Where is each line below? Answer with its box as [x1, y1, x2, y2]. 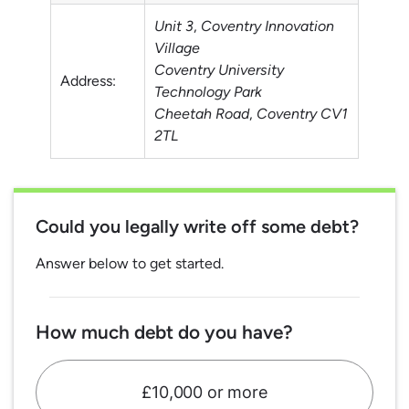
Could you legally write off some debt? [36, 215, 359, 237]
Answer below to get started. [36, 254, 224, 272]
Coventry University [154, 60, 284, 79]
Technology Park [154, 82, 262, 100]
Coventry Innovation [201, 16, 334, 35]
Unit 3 [154, 16, 194, 35]
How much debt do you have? [36, 320, 293, 343]
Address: [60, 71, 116, 89]
